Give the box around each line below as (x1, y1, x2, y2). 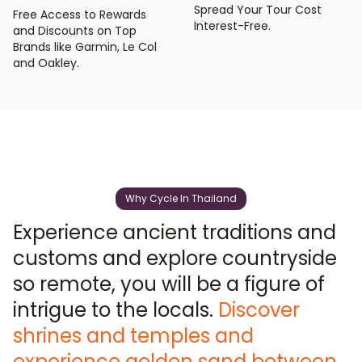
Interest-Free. (194, 17, 271, 34)
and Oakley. (13, 55, 79, 71)
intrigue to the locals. (13, 297, 213, 323)
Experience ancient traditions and (13, 219, 336, 246)
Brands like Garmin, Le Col (13, 39, 157, 55)
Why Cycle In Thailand (125, 192, 237, 205)
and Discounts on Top (13, 23, 137, 39)
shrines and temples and (13, 322, 254, 349)
